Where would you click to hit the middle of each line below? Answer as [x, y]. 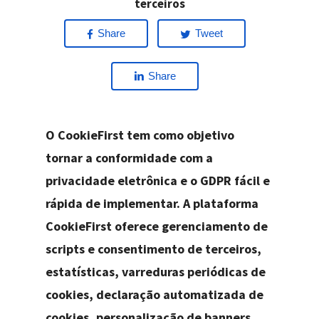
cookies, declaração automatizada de [155, 295]
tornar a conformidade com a [130, 158]
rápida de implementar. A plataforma [152, 204]
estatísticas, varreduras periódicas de [156, 272]
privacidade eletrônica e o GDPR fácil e [158, 181]
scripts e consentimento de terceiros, [154, 249]
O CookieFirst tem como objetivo [140, 135]
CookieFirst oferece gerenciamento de [157, 226]
